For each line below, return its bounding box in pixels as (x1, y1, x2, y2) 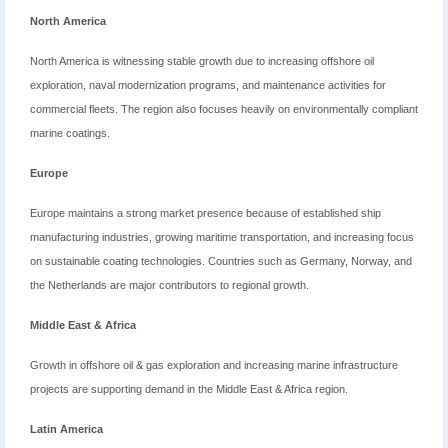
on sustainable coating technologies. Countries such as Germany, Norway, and (30, 255, 412, 268)
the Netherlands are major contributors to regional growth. (30, 279, 309, 292)
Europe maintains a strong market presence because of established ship (30, 207, 381, 220)
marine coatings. (30, 127, 110, 140)
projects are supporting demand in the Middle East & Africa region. (30, 383, 348, 396)
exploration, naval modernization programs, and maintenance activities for (30, 79, 386, 92)
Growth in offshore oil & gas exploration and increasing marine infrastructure (30, 359, 398, 372)
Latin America (30, 423, 103, 436)
